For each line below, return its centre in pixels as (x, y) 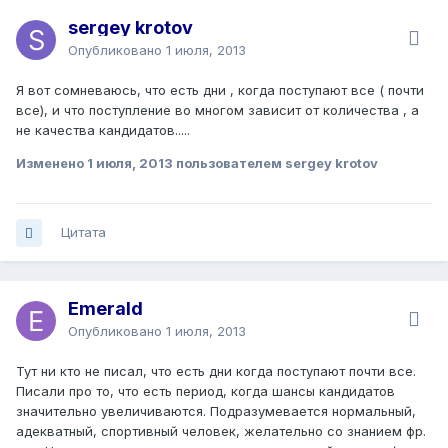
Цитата (83, 232)
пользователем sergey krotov (275, 163)
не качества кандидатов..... (103, 130)
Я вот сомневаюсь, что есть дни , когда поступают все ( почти (220, 90)
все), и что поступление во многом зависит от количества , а (217, 110)
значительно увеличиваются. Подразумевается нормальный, (216, 411)
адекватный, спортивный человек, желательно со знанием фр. (221, 431)
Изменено (51, 163)
